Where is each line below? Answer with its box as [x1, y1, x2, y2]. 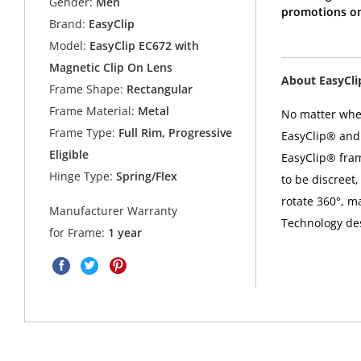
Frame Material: [49, 103, 135, 119]
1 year [108, 224, 143, 240]
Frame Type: [49, 125, 116, 141]
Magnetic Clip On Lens [49, 60, 173, 76]
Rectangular [123, 81, 193, 98]
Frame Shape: [49, 81, 124, 98]
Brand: [49, 16, 86, 32]
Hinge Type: [49, 168, 114, 185]
